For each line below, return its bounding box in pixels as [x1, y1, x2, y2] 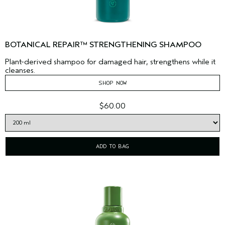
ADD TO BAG [96, 143, 129, 150]
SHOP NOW [98, 79, 127, 87]
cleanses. [5, 66, 35, 75]
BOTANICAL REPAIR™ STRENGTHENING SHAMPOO [5, 40, 201, 50]
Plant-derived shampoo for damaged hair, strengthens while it [5, 57, 215, 67]
